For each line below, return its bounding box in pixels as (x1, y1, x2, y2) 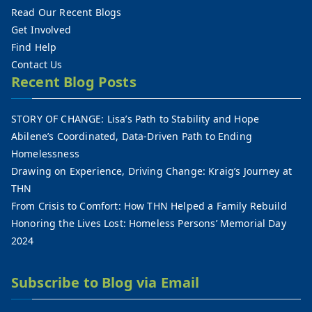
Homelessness (11, 147, 79, 160)
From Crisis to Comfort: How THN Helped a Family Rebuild (11, 199, 287, 212)
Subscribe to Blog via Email (11, 273, 200, 292)
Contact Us (11, 58, 63, 71)
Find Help (11, 40, 57, 54)
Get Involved (11, 23, 71, 36)
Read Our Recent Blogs (11, 6, 122, 19)
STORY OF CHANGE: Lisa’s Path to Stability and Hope (11, 112, 259, 125)
